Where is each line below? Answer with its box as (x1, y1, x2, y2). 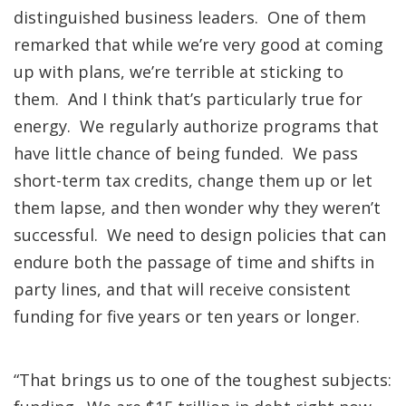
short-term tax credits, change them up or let (14, 169, 372, 191)
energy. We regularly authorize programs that (14, 115, 379, 137)
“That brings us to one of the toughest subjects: (14, 369, 391, 391)
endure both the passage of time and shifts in (14, 251, 374, 273)
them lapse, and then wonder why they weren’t (14, 197, 381, 218)
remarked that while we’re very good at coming (14, 34, 383, 55)
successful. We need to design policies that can (14, 224, 386, 246)
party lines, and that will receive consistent (14, 278, 351, 300)
